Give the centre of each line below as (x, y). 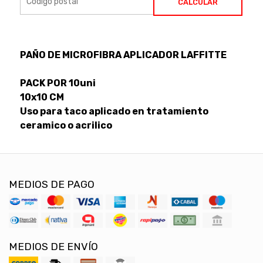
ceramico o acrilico (66, 125)
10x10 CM (42, 97)
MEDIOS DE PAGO (52, 184)
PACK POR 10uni (58, 83)
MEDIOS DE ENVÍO (53, 246)
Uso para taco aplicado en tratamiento (114, 111)
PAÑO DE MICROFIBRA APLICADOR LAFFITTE (123, 55)
